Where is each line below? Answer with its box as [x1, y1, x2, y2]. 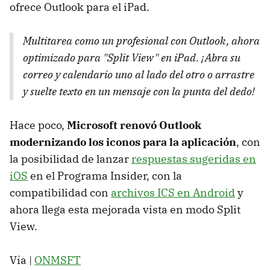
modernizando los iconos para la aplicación [10, 135, 236, 149]
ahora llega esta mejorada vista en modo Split [10, 202, 240, 217]
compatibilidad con [10, 186, 111, 200]
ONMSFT [34, 253, 81, 268]
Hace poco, [10, 118, 67, 133]
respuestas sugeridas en [131, 152, 256, 166]
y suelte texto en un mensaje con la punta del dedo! [23, 84, 255, 99]
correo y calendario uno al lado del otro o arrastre [23, 67, 254, 82]
